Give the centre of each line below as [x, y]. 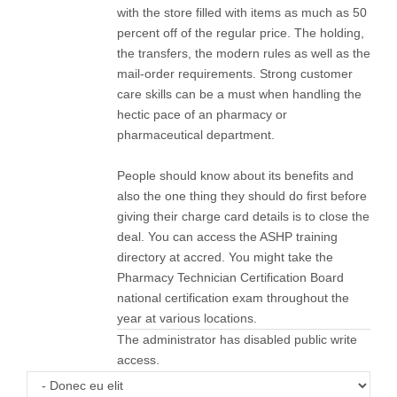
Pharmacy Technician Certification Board [230, 277]
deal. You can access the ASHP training [227, 236]
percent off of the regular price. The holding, [241, 32]
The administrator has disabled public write [237, 339]
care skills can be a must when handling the [239, 93]
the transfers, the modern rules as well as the [244, 53]
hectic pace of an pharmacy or [202, 114]
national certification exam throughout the [233, 297]
